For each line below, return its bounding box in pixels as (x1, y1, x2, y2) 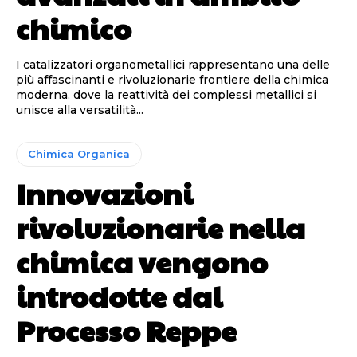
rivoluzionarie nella (16, 207, 305, 248)
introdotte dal (16, 276, 222, 316)
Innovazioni (16, 173, 193, 214)
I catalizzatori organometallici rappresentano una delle (16, 57, 330, 73)
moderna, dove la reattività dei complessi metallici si (16, 88, 316, 103)
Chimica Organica (28, 147, 130, 161)
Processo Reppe (16, 310, 237, 351)
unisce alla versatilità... (16, 103, 143, 118)
